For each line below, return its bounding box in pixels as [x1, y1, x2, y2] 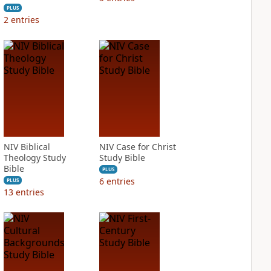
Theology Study [3, 152, 66, 163]
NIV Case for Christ [99, 141, 176, 152]
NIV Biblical [3, 141, 50, 152]
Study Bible [99, 152, 145, 163]
